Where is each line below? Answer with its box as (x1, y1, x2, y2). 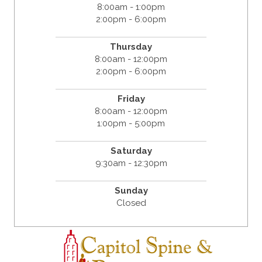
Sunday (114, 185, 148, 196)
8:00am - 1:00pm (97, 2, 165, 13)
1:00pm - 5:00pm (97, 118, 165, 129)
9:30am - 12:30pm (95, 158, 167, 169)
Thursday (110, 42, 152, 53)
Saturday (110, 146, 152, 157)
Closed (116, 198, 146, 209)
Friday (117, 94, 145, 105)
